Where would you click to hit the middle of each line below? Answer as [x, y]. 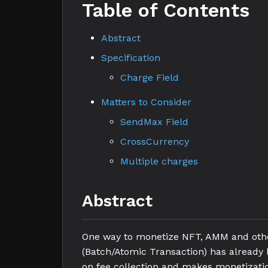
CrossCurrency [155, 141]
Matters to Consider [146, 102]
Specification [131, 58]
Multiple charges [159, 161]
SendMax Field [154, 122]
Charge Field [150, 77]
